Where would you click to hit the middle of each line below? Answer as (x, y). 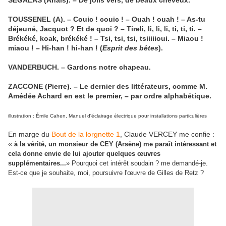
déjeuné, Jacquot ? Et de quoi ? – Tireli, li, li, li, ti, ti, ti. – (105, 29)
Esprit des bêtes (130, 48)
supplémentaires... (37, 163)
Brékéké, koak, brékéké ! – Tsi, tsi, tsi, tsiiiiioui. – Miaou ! (106, 39)
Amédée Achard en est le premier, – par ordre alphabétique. (110, 96)
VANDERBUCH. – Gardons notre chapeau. (79, 67)
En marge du (30, 134)
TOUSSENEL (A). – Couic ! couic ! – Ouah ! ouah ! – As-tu (107, 19)
